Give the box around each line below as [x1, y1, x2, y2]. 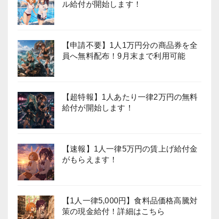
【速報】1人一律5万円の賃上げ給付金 [62, 145, 198, 153]
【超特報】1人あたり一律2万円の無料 [62, 93, 198, 102]
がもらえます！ [62, 155, 118, 164]
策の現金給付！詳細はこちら [62, 207, 165, 216]
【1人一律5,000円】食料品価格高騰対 [62, 197, 197, 205]
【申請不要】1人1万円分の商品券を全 [62, 41, 198, 50]
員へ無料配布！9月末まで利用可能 [62, 52, 186, 61]
